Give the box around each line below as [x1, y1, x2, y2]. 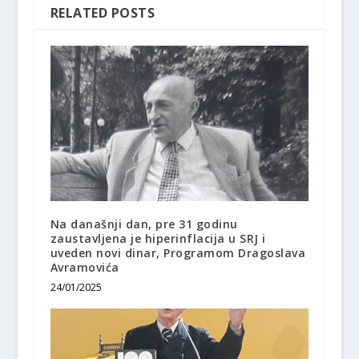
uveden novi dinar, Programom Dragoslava [50, 244, 306, 260]
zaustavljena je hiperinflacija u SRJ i [50, 230, 266, 246]
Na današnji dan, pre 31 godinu [50, 216, 238, 232]
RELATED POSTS [50, 4, 155, 22]
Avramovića [50, 259, 119, 275]
